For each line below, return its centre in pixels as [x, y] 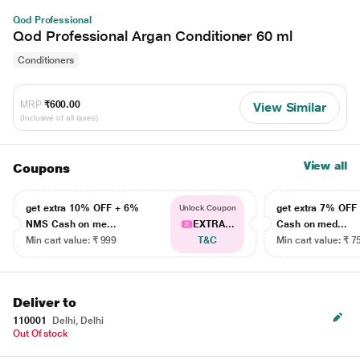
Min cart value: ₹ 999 [72, 240]
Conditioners [46, 60]
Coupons [41, 168]
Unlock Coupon [207, 208]
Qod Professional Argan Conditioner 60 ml [153, 36]
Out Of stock [41, 333]
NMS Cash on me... [71, 224]
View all [325, 166]
